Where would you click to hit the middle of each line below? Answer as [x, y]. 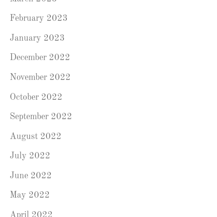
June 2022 [31, 176]
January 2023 [37, 38]
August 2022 [36, 136]
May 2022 [30, 195]
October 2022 [36, 97]
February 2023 [39, 19]
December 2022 [40, 58]
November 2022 [40, 77]
